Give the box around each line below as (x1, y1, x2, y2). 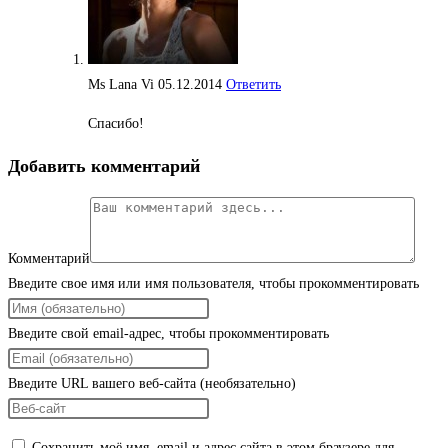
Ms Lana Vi (88, 77, 158, 93)
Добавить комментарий (8, 156, 200, 177)
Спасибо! (88, 116, 144, 132)
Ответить (226, 77, 281, 93)
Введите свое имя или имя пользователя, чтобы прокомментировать (8, 276, 419, 292)
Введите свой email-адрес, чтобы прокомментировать (8, 326, 329, 342)
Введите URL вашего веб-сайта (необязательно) (8, 376, 296, 392)
